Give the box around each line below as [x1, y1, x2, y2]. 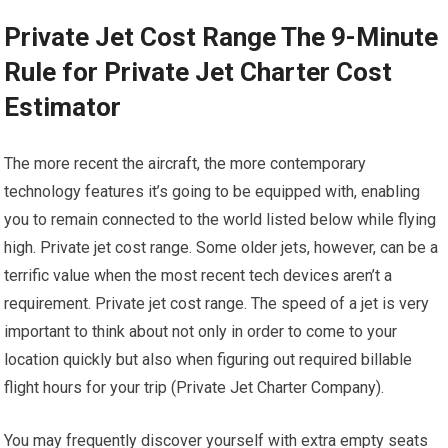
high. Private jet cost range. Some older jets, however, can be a [4, 238, 439, 257]
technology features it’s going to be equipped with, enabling [4, 182, 421, 201]
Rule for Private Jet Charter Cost [4, 57, 393, 87]
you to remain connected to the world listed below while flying [4, 210, 437, 229]
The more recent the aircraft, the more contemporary [4, 154, 367, 173]
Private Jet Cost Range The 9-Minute [4, 22, 439, 52]
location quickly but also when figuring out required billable [4, 350, 413, 369]
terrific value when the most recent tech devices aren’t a [4, 266, 393, 285]
